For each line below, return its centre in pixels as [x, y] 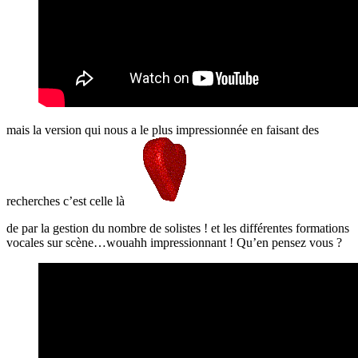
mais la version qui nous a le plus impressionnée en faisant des [163, 129]
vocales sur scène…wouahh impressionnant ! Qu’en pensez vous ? [174, 242]
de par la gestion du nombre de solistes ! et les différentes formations [178, 228]
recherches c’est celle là [67, 201]
